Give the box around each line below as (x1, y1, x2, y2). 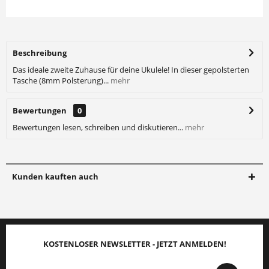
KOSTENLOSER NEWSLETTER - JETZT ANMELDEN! (43, 238, 226, 249)
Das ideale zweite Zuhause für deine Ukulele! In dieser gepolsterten (13, 64, 249, 75)
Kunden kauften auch (12, 171, 98, 182)
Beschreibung (13, 47, 67, 58)
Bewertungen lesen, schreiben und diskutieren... (13, 122, 183, 133)
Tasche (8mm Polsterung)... (13, 75, 109, 86)
